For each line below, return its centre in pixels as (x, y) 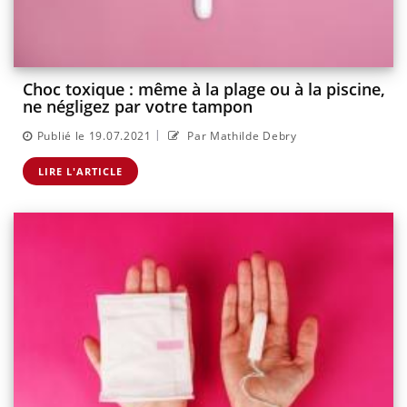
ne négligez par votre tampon (138, 107)
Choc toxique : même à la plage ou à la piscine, (204, 89)
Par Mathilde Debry (240, 135)
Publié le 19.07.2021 (94, 135)
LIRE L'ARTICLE (80, 171)
